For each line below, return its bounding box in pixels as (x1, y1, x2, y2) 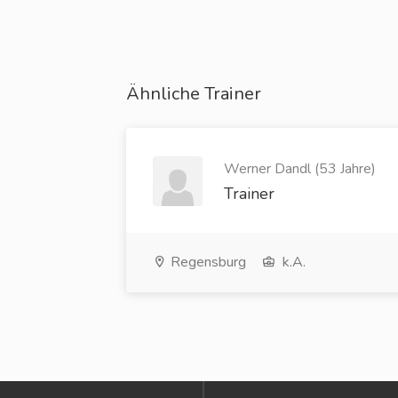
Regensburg (167, 252, 246, 272)
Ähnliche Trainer (126, 82, 261, 106)
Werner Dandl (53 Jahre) (224, 159, 376, 179)
